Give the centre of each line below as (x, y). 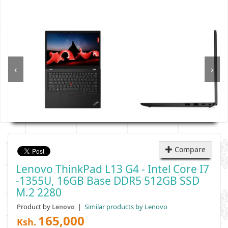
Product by (34, 207)
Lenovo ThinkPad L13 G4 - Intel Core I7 (112, 169)
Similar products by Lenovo (125, 207)
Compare (189, 149)
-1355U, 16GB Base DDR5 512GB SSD (108, 181)
